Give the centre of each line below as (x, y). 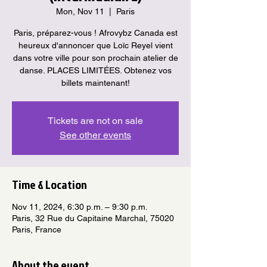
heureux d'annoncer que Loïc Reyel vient (95, 45)
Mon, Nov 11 (80, 11)
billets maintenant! (95, 83)
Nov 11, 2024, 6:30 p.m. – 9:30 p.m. (80, 207)
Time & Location (49, 184)
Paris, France (37, 229)
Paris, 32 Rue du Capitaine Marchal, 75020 (93, 218)
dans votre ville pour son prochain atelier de (95, 58)
